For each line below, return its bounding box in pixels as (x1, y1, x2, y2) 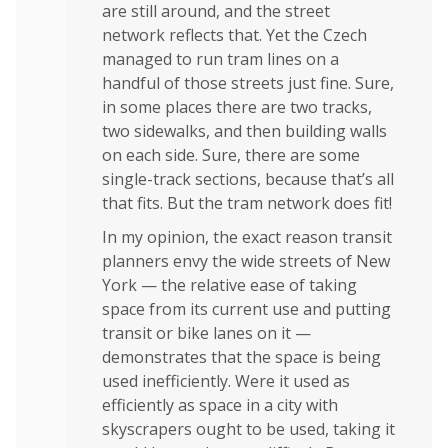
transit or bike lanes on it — (102, 321, 311, 344)
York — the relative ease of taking (102, 273, 357, 296)
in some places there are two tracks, (102, 95, 372, 118)
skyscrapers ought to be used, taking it (102, 417, 395, 440)
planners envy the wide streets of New (102, 249, 390, 272)
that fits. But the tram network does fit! (102, 191, 392, 214)
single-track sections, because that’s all (102, 167, 394, 190)
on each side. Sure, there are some (102, 143, 360, 166)
